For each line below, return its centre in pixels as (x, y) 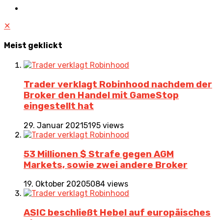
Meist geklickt (33, 46)
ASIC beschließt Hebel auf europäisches (117, 212)
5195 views (104, 125)
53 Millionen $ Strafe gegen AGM (99, 154)
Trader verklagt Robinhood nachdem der (118, 85)
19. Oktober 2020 (55, 184)
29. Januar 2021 (54, 125)
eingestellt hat (59, 106)
